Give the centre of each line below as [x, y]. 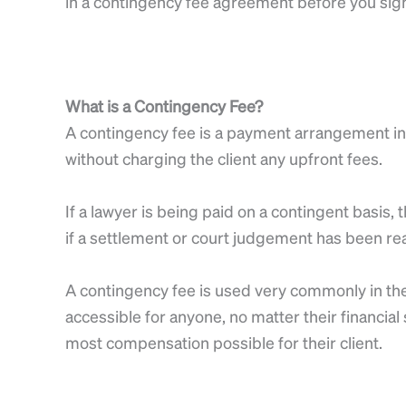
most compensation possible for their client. [224, 342]
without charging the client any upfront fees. [224, 159]
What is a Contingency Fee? [164, 106]
